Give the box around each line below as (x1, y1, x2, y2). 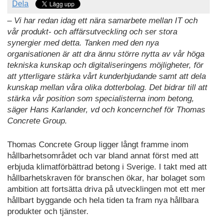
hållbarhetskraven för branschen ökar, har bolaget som (7, 173, 205, 183)
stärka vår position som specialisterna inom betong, (7, 94, 194, 104)
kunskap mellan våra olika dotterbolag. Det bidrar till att (7, 83, 207, 93)
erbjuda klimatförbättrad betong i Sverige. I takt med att (7, 162, 207, 171)
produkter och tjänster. (7, 206, 89, 216)
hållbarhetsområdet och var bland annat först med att (7, 151, 199, 160)
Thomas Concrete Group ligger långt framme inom (7, 139, 188, 149)
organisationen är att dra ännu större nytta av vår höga (7, 49, 204, 59)
